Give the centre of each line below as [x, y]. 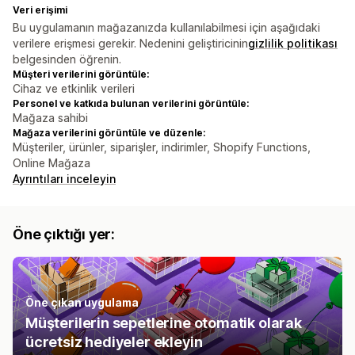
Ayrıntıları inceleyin [64, 179]
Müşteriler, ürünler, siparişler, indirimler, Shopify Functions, [162, 147]
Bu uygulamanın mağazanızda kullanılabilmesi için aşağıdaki [166, 28]
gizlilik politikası [293, 44]
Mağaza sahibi [50, 118]
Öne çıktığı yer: [64, 235]
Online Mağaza [52, 163]
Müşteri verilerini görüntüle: [81, 74]
